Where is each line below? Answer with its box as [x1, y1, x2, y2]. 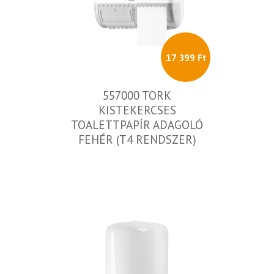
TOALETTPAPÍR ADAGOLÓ [71, 117, 203, 132]
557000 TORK [103, 88, 171, 103]
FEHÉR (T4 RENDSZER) [78, 132, 196, 147]
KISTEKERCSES [98, 103, 176, 117]
